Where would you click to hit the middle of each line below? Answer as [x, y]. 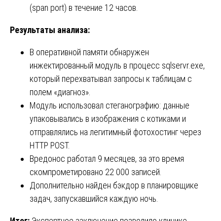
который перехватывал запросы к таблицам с [111, 78]
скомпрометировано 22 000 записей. [96, 172]
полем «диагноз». [60, 92]
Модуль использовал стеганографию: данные [110, 105]
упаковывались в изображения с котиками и [108, 118]
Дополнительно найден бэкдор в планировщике [114, 185]
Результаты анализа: [50, 30]
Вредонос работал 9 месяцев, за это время [107, 158]
